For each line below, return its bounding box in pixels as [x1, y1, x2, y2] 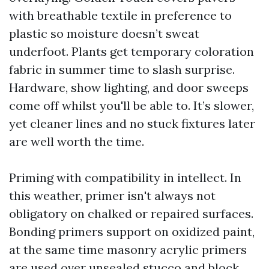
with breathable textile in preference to [9, 8, 232, 23]
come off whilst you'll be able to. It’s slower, [9, 98, 254, 113]
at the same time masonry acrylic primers [9, 242, 247, 257]
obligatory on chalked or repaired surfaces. [9, 206, 253, 221]
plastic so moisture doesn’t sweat [9, 26, 199, 41]
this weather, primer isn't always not [9, 188, 216, 203]
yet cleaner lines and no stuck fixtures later [9, 116, 255, 131]
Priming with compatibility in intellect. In [9, 170, 241, 185]
